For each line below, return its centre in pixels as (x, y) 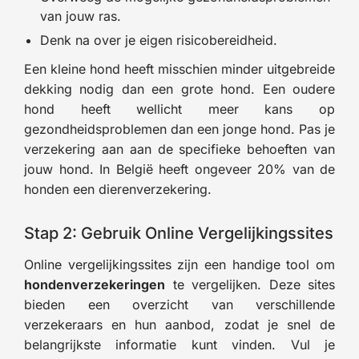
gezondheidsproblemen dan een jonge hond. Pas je (179, 129)
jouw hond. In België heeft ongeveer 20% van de (179, 169)
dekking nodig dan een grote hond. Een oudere (179, 89)
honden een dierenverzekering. (118, 189)
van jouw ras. (81, 16)
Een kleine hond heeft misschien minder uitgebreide (179, 69)
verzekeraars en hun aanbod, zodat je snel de (179, 324)
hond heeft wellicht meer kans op (179, 109)
